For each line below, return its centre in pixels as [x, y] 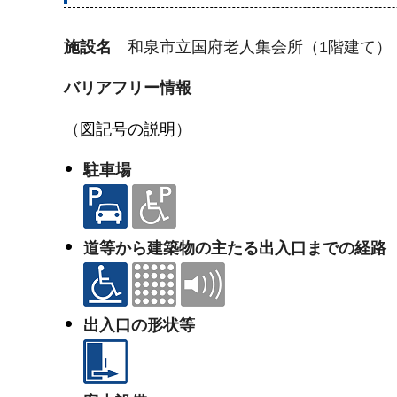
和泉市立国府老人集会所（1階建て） [260, 47]
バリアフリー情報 [128, 88]
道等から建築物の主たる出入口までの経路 [234, 248]
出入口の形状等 [139, 325]
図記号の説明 [128, 129]
